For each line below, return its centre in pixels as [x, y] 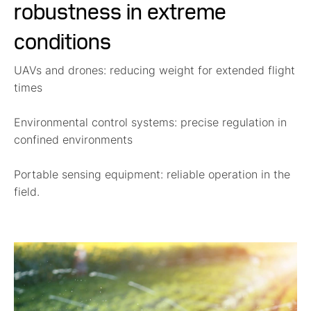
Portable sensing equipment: [89, 175]
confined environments [73, 140]
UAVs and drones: [60, 70]
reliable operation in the [227, 175]
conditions [62, 40]
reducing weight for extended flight [201, 70]
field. [27, 192]
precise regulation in [232, 123]
